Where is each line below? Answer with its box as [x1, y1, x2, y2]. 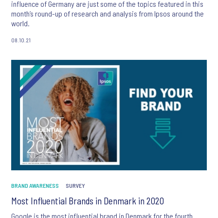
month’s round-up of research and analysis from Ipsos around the [11, 8, 204, 18]
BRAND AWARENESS [11, 182, 59, 189]
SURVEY [66, 182, 85, 189]
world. [11, 18, 30, 28]
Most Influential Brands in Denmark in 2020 [11, 195, 164, 207]
